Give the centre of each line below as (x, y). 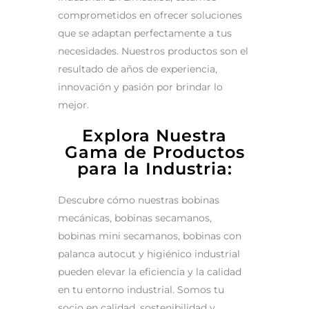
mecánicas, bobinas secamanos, (135, 218)
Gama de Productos (154, 152)
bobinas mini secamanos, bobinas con (150, 236)
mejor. (73, 105)
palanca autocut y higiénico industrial (149, 254)
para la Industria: (154, 169)
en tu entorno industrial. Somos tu (141, 290)
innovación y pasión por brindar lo (140, 87)
